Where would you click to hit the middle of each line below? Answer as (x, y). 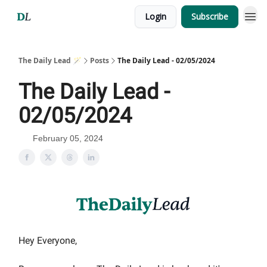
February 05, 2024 (68, 138)
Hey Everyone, (48, 241)
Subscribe (210, 16)
